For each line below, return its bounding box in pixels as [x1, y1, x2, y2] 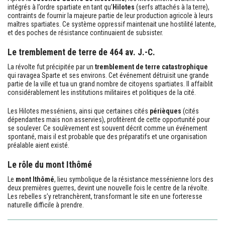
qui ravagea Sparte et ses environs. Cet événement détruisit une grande [8, 71, 209, 79]
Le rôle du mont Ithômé [8, 159, 92, 170]
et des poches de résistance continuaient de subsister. [8, 28, 163, 37]
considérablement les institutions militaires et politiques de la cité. [8, 88, 196, 96]
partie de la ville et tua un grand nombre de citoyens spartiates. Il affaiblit [8, 79, 213, 88]
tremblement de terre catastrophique [95, 62, 208, 71]
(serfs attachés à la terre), [135, 3, 209, 11]
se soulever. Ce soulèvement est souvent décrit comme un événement [8, 124, 207, 132]
